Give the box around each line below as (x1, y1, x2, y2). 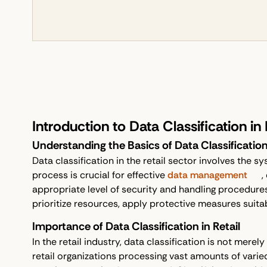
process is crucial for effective (32, 169, 167, 182)
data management (167, 169, 247, 182)
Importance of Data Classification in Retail (32, 219, 240, 234)
